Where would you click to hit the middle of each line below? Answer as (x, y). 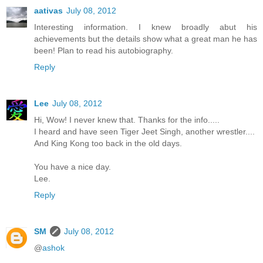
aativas (48, 11)
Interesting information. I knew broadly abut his (146, 27)
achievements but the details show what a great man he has (146, 39)
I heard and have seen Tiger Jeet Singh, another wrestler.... (144, 132)
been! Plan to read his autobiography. (104, 51)
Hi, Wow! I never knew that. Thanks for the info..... (127, 120)
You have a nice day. (73, 167)
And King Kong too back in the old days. (108, 144)
